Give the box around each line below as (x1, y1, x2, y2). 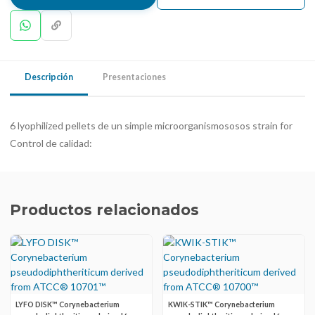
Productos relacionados (10, 201, 199, 219)
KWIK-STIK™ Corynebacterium (168, 300, 275, 309)
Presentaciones (103, 72, 166, 82)
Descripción (25, 72, 73, 82)
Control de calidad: (10, 137, 92, 149)
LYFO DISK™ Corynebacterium (15, 300, 120, 309)
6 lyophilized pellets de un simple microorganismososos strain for (10, 120, 292, 131)
